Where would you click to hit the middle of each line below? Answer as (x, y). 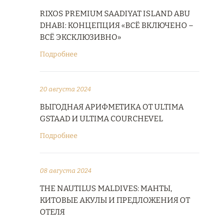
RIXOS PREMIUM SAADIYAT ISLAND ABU (115, 14)
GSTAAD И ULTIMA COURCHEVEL (101, 119)
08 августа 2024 (66, 171)
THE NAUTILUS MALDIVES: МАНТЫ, (106, 188)
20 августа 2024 (65, 89)
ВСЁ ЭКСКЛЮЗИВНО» (81, 37)
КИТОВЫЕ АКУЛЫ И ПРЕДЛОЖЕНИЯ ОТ (115, 200)
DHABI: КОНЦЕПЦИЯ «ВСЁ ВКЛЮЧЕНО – (117, 25)
